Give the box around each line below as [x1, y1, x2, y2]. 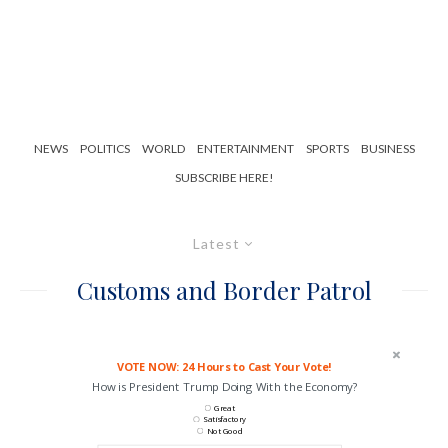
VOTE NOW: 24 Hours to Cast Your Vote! [116, 358, 332, 375]
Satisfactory [203, 414, 246, 425]
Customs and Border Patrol [76, 274, 372, 306]
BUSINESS [360, 141, 415, 156]
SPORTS [305, 141, 349, 156]
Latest [193, 235, 240, 252]
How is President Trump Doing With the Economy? [91, 378, 359, 395]
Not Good [207, 425, 242, 436]
